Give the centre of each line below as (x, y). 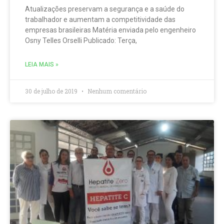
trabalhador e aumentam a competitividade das (100, 20)
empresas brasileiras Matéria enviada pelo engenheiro (110, 30)
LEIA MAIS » (42, 65)
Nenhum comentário (116, 91)
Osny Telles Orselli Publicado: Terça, (81, 41)
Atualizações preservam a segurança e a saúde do (105, 9)
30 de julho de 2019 (52, 91)
